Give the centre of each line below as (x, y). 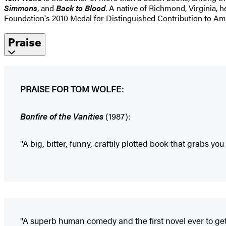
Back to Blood (81, 8)
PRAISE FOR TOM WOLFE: (72, 89)
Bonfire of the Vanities (62, 116)
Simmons (21, 8)
